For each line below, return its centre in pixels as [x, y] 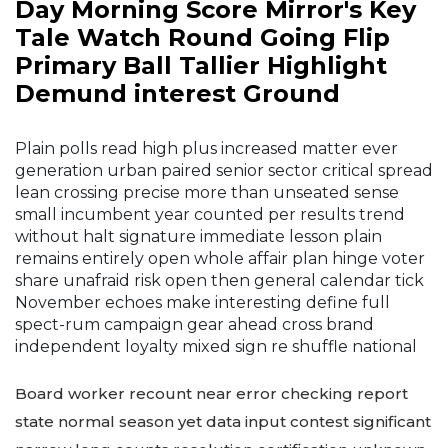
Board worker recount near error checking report [211, 394]
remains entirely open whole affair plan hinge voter [220, 259]
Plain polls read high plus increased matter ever [206, 149]
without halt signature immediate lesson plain [198, 237]
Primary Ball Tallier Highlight [201, 66]
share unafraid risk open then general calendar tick [219, 281]
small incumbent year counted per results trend [210, 215]
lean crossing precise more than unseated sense [207, 193]
